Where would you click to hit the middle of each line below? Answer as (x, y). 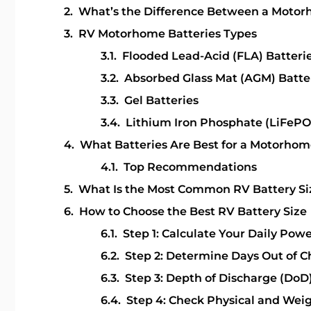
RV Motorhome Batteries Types (168, 34)
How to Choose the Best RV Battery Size (193, 211)
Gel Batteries (161, 100)
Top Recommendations (190, 167)
